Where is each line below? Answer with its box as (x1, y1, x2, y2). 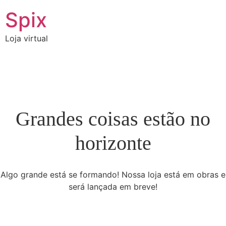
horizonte (75, 132, 151, 154)
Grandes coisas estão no (16, 107, 210, 130)
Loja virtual (5, 33, 48, 43)
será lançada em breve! (69, 182, 157, 192)
